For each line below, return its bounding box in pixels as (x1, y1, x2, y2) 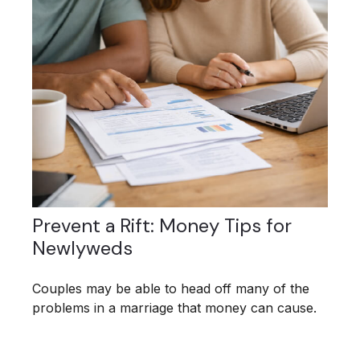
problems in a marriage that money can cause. (32, 300, 317, 317)
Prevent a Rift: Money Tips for (32, 213, 292, 239)
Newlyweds (32, 235, 133, 261)
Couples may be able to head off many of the (32, 280, 309, 297)
